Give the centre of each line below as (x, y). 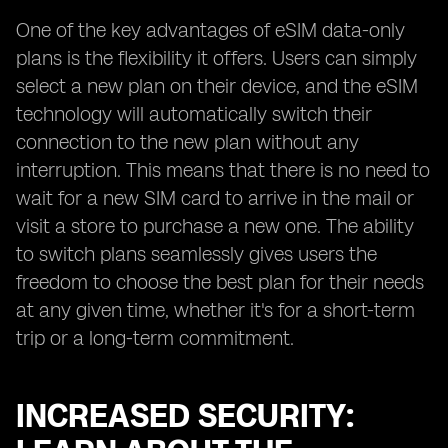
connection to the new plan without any (187, 142)
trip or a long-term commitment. (155, 338)
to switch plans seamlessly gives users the (196, 254)
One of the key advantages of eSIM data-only (210, 30)
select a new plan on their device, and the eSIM (217, 86)
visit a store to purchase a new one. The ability (215, 226)
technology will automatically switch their (194, 114)
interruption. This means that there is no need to (223, 170)
